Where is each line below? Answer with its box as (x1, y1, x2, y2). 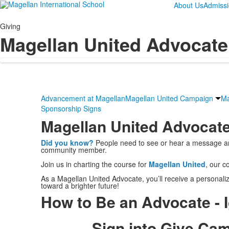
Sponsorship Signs (40, 103, 101, 113)
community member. (40, 145, 107, 155)
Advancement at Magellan (40, 93, 125, 103)
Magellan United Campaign (125, 93, 213, 103)
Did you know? (40, 138, 94, 148)
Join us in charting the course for (40, 159, 149, 169)
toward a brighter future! (40, 180, 119, 191)
